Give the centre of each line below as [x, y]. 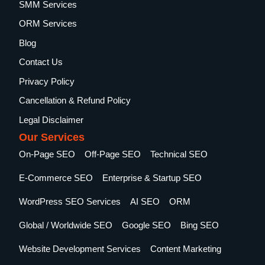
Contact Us [41, 62]
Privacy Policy [47, 81]
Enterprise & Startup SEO [152, 177]
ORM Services [48, 24]
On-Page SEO [47, 154]
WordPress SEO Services [70, 201]
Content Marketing [186, 248]
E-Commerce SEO [56, 177]
